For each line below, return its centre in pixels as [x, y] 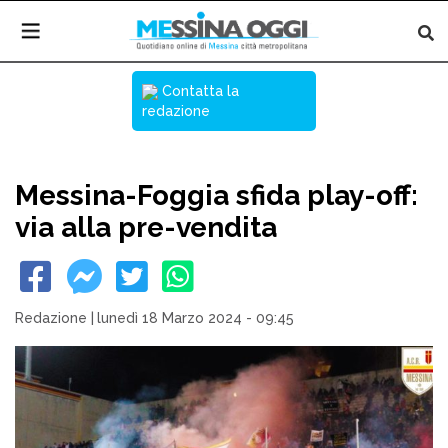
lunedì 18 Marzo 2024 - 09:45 [195, 318]
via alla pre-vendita [146, 227]
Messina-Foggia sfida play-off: [216, 195]
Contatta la [198, 91]
